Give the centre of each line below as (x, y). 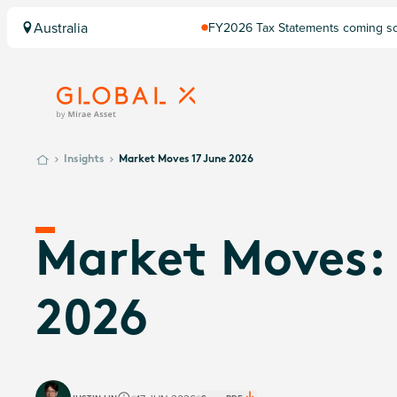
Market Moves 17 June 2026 (186, 160)
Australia (61, 27)
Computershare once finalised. (292, 44)
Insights (84, 160)
